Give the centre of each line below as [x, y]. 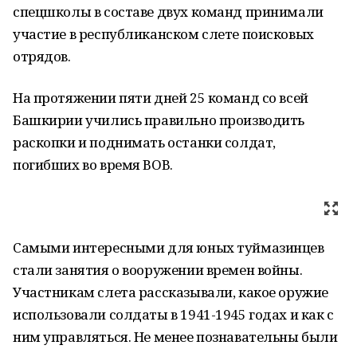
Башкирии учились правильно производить [159, 120]
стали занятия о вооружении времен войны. [158, 270]
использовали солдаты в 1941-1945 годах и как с [173, 314]
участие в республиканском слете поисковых [163, 34]
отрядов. [42, 56]
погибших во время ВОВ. [93, 165]
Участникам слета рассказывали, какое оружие [171, 292]
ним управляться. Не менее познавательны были [175, 337]
